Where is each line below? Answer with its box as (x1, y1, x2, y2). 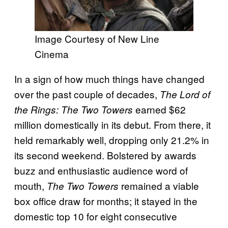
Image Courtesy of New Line (35, 31, 159, 45)
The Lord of (160, 87, 210, 101)
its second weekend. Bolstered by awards (14, 148, 196, 162)
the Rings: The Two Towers (14, 102, 133, 116)
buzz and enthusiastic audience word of (14, 163, 188, 177)
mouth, (14, 178, 47, 192)
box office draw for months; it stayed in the (14, 193, 197, 208)
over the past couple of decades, (14, 87, 160, 101)
